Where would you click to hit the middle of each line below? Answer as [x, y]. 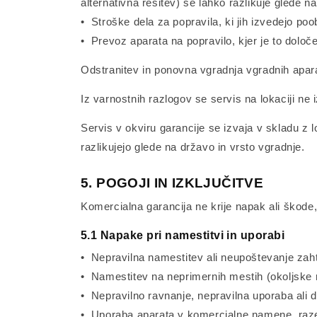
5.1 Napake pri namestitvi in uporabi [183, 235]
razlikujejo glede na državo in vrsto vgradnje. [193, 147]
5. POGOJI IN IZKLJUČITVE [172, 183]
